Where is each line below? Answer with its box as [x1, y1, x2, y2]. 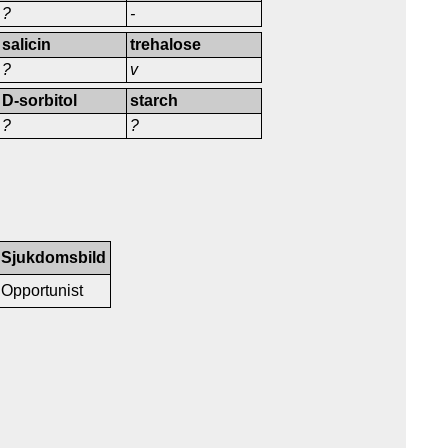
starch [130, 91, 179, 109]
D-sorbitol [2, 91, 78, 109]
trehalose [130, 35, 202, 53]
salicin [2, 35, 52, 53]
